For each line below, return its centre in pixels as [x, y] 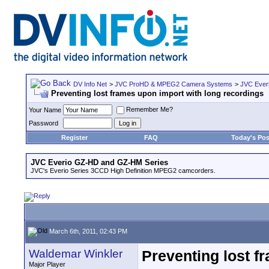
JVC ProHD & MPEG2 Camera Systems [174, 84]
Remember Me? [150, 110]
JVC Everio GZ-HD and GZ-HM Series [99, 162]
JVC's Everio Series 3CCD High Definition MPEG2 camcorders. [123, 171]
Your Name [45, 110]
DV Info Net [90, 84]
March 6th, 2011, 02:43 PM [87, 231]
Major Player [47, 264]
